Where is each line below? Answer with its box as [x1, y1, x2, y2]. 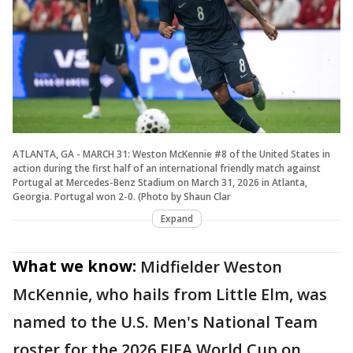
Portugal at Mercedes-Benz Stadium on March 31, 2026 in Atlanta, [13, 176, 307, 190]
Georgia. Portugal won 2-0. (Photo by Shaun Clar [13, 190, 231, 204]
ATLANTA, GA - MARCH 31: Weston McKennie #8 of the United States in [13, 147, 330, 162]
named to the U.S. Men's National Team [13, 311, 318, 333]
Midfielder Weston [140, 256, 282, 278]
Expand [160, 212, 193, 226]
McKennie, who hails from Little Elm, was [13, 284, 327, 306]
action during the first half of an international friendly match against [13, 162, 321, 176]
